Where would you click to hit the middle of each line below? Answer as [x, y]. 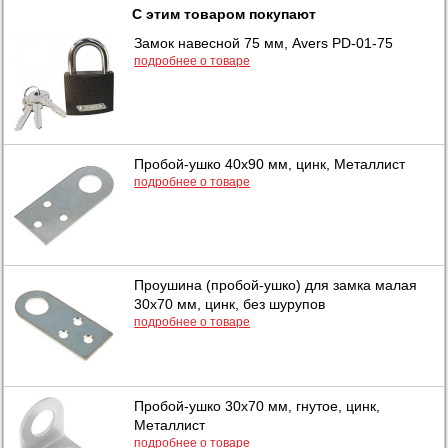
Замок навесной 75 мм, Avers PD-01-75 [264, 42]
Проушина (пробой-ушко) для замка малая [276, 284]
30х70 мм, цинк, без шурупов [230, 303]
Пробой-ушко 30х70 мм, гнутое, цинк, [257, 405]
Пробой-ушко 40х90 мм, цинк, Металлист [270, 163]
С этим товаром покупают [223, 13]
